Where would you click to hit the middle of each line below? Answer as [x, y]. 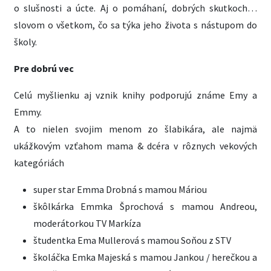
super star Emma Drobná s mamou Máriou [120, 189]
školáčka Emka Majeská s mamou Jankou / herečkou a [145, 257]
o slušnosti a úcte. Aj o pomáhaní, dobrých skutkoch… [135, 8]
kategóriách [39, 163]
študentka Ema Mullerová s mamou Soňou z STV [132, 240]
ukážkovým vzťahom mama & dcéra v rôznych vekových [135, 146]
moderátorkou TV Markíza [87, 223]
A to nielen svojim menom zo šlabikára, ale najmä [135, 129]
